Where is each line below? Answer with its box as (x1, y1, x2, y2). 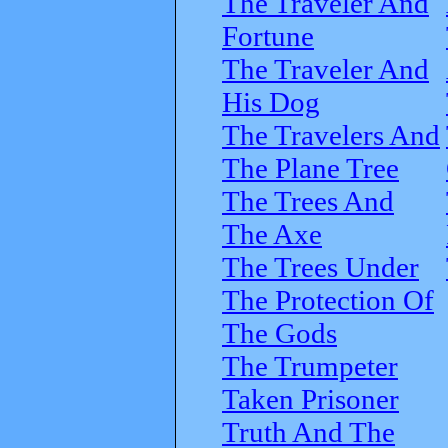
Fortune (222, 19, 314, 52)
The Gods (222, 316, 337, 349)
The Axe (222, 217, 322, 250)
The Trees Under (222, 250, 419, 283)
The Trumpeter (222, 349, 398, 382)
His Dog (222, 85, 320, 118)
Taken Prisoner (222, 382, 399, 415)
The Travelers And (222, 118, 440, 151)
